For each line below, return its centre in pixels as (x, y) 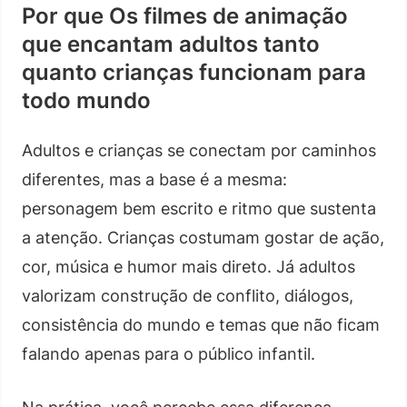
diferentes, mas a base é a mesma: (154, 179)
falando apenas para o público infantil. (169, 353)
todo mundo (86, 100)
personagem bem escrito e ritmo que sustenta (199, 208)
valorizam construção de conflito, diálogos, (188, 295)
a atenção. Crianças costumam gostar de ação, (203, 237)
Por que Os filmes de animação (185, 15)
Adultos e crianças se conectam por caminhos (199, 150)
